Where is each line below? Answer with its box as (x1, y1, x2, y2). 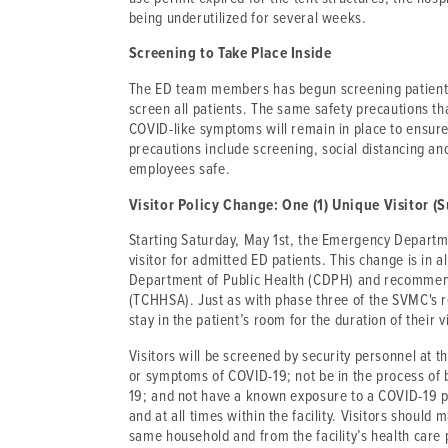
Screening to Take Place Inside (128, 44, 332, 65)
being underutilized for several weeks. (128, 8, 367, 29)
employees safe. (128, 159, 231, 180)
